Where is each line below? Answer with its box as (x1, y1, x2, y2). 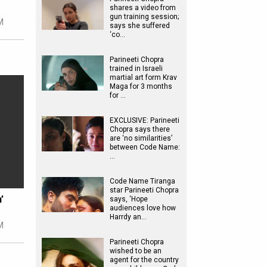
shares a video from (110, 4, 176, 12)
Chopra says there (110, 125, 170, 133)
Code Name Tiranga (110, 177, 175, 185)
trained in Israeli (110, 64, 163, 73)
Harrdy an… (110, 213, 147, 221)
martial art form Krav (110, 73, 177, 82)
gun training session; (110, 13, 179, 21)
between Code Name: (110, 143, 180, 151)
